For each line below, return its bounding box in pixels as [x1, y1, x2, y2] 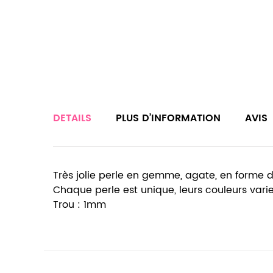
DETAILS [53, 110, 91, 126]
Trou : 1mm [53, 197, 106, 213]
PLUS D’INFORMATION [116, 110, 221, 126]
